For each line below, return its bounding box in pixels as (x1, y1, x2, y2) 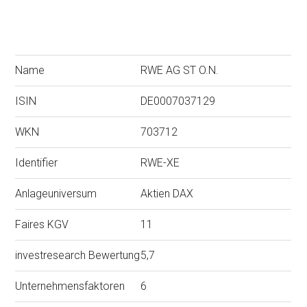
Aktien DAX (140, 187, 194, 201)
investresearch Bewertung (15, 249, 140, 262)
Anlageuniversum (15, 187, 97, 201)
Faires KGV (15, 218, 69, 232)
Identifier (15, 156, 58, 170)
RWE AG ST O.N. (140, 64, 219, 77)
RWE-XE (140, 156, 180, 170)
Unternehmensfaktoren (15, 280, 125, 293)
